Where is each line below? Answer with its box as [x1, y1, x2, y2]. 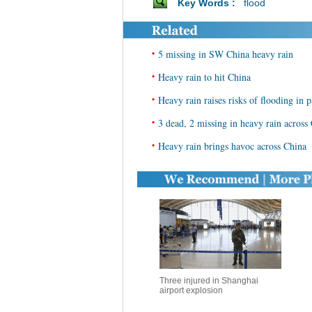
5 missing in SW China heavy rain [158, 47, 293, 61]
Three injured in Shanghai [159, 276, 258, 286]
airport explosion [159, 286, 223, 295]
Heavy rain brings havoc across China [158, 139, 306, 153]
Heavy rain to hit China [158, 70, 251, 84]
